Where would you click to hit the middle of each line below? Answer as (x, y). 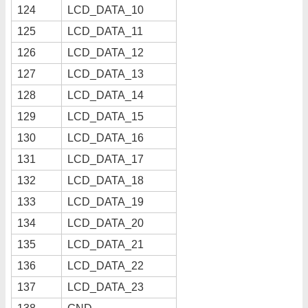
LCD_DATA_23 (106, 287)
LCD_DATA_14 (106, 95)
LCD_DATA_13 (106, 74)
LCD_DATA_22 (106, 265)
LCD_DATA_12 (106, 52)
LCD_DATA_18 (106, 180)
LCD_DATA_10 (106, 10)
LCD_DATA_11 (105, 31)
